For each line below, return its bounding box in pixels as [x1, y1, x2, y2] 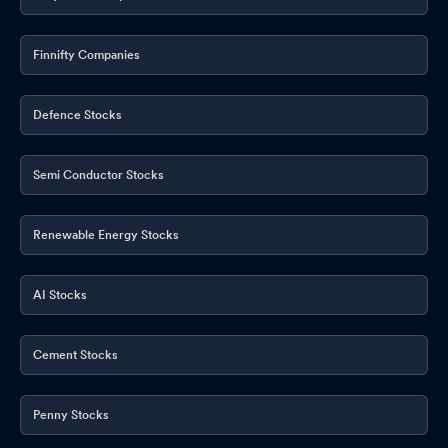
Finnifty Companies [33, 47, 140, 62]
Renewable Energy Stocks [33, 227, 179, 242]
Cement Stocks [33, 347, 118, 362]
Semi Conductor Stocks [33, 167, 164, 182]
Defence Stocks [33, 107, 122, 122]
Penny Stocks [33, 407, 109, 422]
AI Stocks [33, 287, 87, 302]
